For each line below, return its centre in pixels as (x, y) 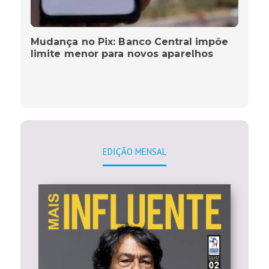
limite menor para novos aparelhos (122, 54)
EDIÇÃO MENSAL (134, 152)
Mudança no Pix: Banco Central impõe (129, 42)
